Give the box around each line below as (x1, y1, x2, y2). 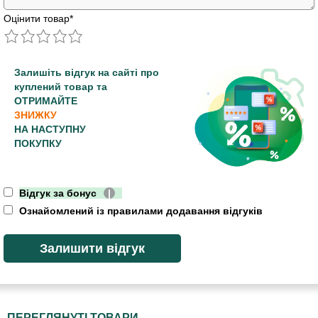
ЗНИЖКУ (14, 109, 57, 121)
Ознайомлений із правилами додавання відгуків (16, 204, 263, 216)
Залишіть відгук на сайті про (14, 67, 159, 79)
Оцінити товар (4, 13, 70, 25)
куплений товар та (14, 81, 107, 93)
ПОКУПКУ (14, 138, 62, 150)
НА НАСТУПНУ (14, 124, 86, 136)
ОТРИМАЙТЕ (14, 95, 77, 107)
